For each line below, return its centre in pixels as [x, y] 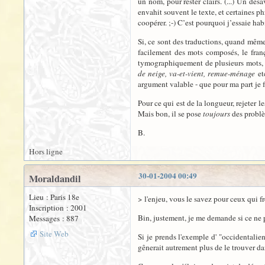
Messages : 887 [54, 218]
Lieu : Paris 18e [54, 197]
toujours [216, 114]
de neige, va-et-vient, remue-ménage [197, 73]
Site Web [54, 234]
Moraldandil [55, 179]
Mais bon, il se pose [170, 114]
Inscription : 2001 [58, 208]
